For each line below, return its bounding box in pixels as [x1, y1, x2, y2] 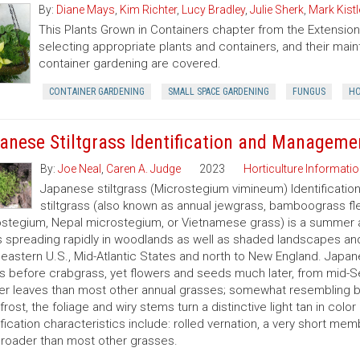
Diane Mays [56, 3, 115, 16]
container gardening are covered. [39, 56, 221, 71]
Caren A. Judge [105, 162, 181, 175]
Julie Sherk [250, 3, 304, 16]
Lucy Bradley [182, 3, 245, 16]
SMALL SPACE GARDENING [168, 86, 269, 97]
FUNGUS [292, 86, 325, 97]
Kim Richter [120, 3, 177, 16]
